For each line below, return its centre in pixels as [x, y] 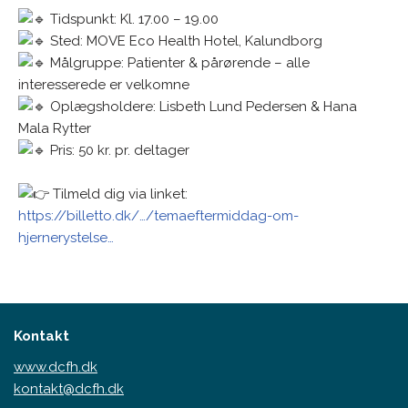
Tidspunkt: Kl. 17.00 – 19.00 [133, 19]
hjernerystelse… [66, 238]
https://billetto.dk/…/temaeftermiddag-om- [158, 216]
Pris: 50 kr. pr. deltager [118, 150]
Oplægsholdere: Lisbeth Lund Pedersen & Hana [202, 107]
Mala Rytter [55, 128]
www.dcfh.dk [56, 367]
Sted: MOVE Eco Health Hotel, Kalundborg [184, 41]
